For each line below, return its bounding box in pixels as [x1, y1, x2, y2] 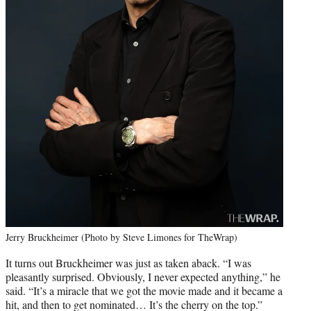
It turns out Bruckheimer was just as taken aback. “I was [6, 255, 251, 270]
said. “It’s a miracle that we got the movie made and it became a [6, 283, 283, 298]
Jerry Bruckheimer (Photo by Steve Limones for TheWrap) [6, 230, 237, 244]
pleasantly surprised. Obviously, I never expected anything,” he [6, 269, 280, 284]
